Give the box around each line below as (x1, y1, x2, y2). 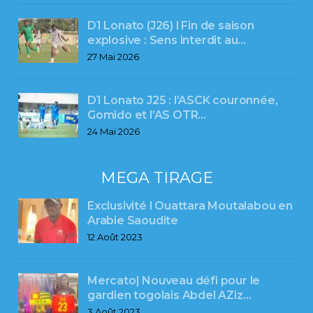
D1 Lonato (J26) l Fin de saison (87, 19, 254, 33)
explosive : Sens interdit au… (87, 34, 247, 48)
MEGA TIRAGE (100, 168, 213, 187)
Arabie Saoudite (87, 214, 179, 228)
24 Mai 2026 (87, 126, 140, 138)
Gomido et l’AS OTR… (87, 108, 207, 122)
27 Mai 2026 (87, 51, 139, 63)
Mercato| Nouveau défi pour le (87, 274, 261, 288)
